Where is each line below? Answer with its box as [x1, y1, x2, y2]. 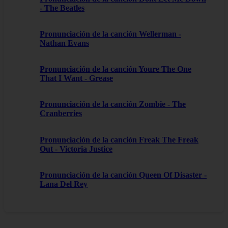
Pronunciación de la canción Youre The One [40, 65, 191, 74]
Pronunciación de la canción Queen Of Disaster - [40, 170, 207, 179]
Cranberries [40, 109, 82, 118]
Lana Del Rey [40, 179, 88, 188]
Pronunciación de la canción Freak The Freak [40, 135, 198, 144]
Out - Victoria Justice [40, 144, 112, 153]
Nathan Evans [40, 38, 89, 47]
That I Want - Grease [40, 74, 113, 83]
